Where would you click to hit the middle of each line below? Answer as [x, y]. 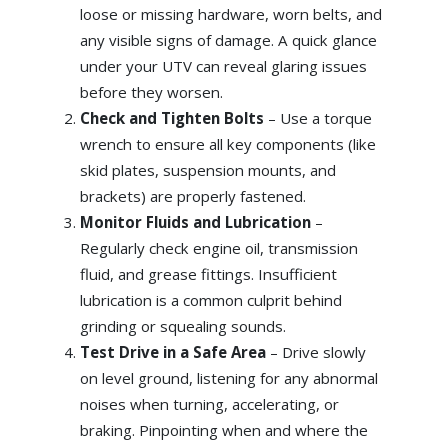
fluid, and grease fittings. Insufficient [208, 273]
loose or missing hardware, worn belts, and [230, 13]
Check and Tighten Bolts [173, 117]
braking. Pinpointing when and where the [223, 429]
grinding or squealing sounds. [182, 325]
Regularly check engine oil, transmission [218, 247]
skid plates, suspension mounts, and [207, 169]
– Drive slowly [317, 351]
